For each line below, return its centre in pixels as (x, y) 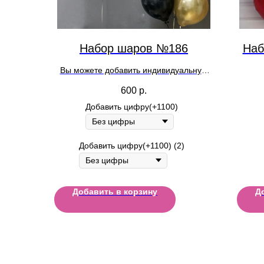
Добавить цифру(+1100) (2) (131, 145)
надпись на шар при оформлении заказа (134, 82)
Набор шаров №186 (134, 48)
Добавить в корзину (115, 191)
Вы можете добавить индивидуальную (134, 70)
